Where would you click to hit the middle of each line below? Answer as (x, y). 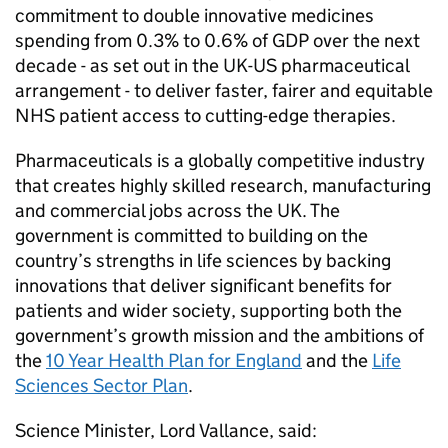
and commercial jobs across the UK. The (177, 210)
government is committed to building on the (191, 235)
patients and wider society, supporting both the (208, 310)
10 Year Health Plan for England (174, 360)
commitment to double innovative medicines (194, 15)
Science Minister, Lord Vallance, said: (168, 430)
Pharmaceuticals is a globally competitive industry (220, 160)
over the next (364, 40)
